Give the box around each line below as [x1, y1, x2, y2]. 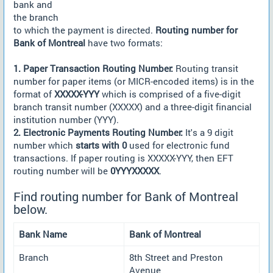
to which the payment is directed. [13, 24, 155, 36]
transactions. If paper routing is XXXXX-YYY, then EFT [13, 152, 233, 164]
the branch [13, 11, 58, 23]
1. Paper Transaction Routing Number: [13, 62, 173, 74]
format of [13, 88, 54, 100]
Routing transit [173, 62, 238, 74]
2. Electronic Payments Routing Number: [13, 126, 183, 138]
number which [13, 139, 76, 151]
